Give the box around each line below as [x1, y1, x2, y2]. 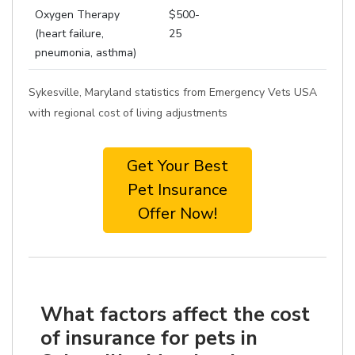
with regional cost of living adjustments [29, 105, 227, 120]
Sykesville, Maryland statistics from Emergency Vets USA [29, 85, 317, 100]
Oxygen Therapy [35, 7, 120, 22]
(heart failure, [35, 26, 104, 41]
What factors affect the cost [40, 300, 310, 328]
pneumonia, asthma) [35, 45, 136, 60]
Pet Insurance [128, 179, 227, 200]
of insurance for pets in [40, 324, 258, 352]
